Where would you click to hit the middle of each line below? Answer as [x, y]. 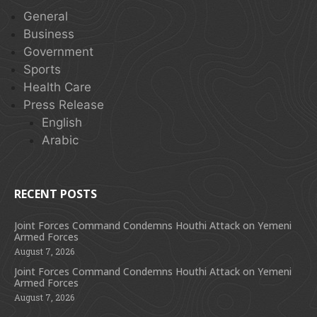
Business [49, 34]
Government [58, 52]
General [46, 16]
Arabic [60, 140]
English [62, 122]
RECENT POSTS [56, 194]
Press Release [64, 105]
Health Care [57, 87]
